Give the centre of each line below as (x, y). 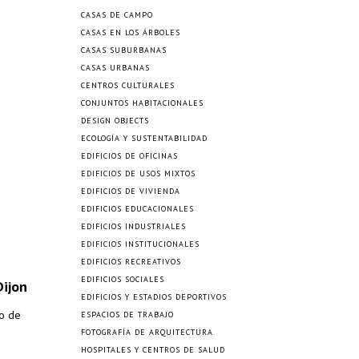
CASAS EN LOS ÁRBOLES (131, 32)
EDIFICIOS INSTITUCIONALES (140, 244)
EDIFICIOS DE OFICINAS (129, 156)
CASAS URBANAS (115, 68)
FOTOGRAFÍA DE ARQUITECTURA (147, 332)
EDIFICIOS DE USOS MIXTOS (138, 173)
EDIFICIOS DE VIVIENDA (131, 191)
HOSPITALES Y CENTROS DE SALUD (153, 350)
